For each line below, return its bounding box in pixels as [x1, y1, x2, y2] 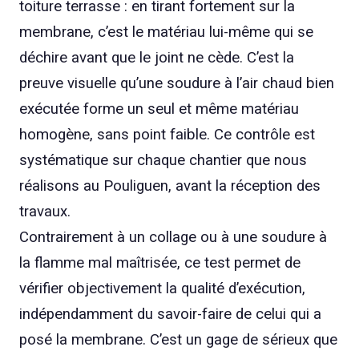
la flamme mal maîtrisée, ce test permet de [19, 253, 301, 272]
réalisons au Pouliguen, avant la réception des [19, 176, 321, 195]
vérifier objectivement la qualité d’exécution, [19, 279, 305, 297]
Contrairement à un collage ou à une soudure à [19, 228, 327, 246]
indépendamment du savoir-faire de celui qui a [19, 305, 321, 323]
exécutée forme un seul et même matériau [19, 99, 299, 118]
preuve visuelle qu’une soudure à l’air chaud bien [19, 74, 334, 92]
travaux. [19, 202, 71, 220]
